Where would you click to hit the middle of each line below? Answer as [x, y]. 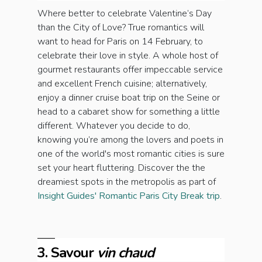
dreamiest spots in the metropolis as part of [127, 182]
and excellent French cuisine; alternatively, [122, 84]
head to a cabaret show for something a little [129, 112]
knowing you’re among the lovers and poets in [130, 140]
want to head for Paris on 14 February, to [120, 42]
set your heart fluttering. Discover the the [121, 168]
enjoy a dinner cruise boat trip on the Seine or [129, 98]
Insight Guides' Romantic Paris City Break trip [129, 196]
